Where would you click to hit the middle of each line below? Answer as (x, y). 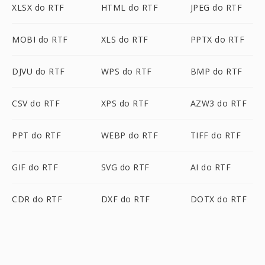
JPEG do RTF (216, 7)
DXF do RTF (125, 199)
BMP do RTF (216, 71)
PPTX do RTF (217, 39)
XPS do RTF (125, 103)
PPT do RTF (36, 135)
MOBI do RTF (40, 39)
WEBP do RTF (130, 135)
